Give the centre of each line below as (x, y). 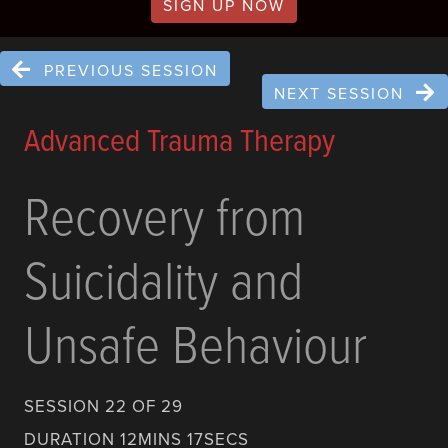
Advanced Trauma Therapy (179, 139)
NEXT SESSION (339, 93)
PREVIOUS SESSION (131, 70)
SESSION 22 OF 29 (103, 407)
